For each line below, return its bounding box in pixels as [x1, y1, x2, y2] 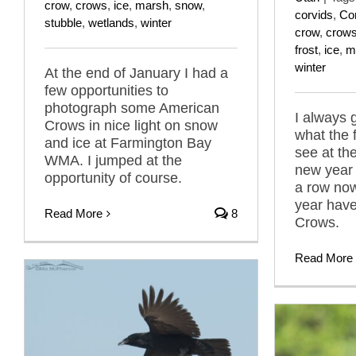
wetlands [88, 16, 134, 30]
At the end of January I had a [44, 65, 228, 82]
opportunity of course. [44, 170, 182, 187]
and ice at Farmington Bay [44, 135, 211, 152]
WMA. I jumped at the [44, 153, 182, 169]
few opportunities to [44, 83, 168, 99]
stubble [44, 16, 82, 30]
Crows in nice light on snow [44, 118, 218, 134]
